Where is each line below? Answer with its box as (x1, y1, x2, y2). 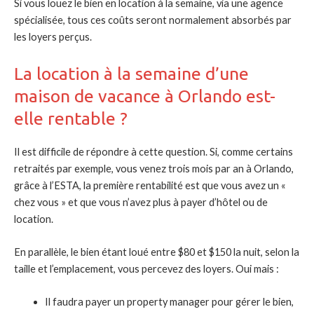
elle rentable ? (14, 108, 128, 128)
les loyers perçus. (14, 31, 92, 43)
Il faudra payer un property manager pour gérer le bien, (44, 296, 294, 308)
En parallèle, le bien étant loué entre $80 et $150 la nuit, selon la (14, 246, 299, 259)
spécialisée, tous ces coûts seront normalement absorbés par (14, 14, 292, 27)
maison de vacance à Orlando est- (14, 86, 275, 106)
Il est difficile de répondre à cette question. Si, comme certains (14, 145, 293, 158)
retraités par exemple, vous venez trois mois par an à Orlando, (14, 162, 294, 175)
